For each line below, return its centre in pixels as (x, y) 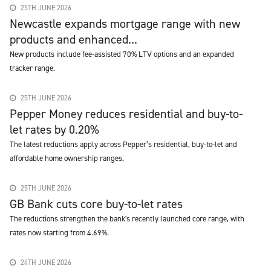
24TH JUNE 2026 (45, 263)
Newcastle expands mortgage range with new (125, 24)
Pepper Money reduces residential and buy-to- (126, 114)
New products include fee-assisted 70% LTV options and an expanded (122, 54)
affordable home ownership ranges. (67, 158)
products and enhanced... (73, 39)
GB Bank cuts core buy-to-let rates (96, 204)
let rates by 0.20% (54, 129)
